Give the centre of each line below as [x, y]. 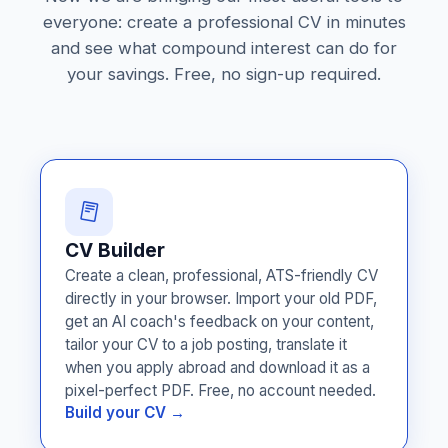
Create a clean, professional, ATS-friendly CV [221, 275]
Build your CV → [125, 412]
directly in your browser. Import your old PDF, [221, 298]
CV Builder [115, 250]
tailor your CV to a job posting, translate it [206, 344]
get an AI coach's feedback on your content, [219, 321]
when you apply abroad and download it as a [217, 367]
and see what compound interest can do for [224, 48]
